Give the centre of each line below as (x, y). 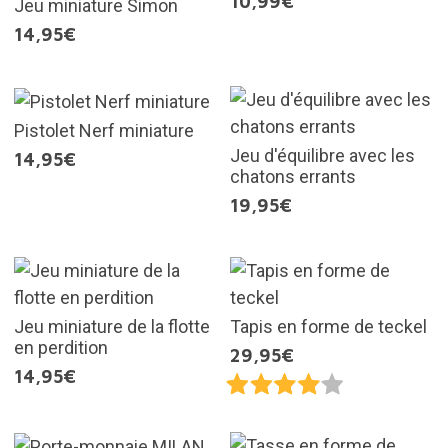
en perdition (60, 348)
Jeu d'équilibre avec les (322, 156)
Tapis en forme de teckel (328, 327)
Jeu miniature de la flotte (111, 327)
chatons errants (293, 177)
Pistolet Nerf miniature (103, 131)
